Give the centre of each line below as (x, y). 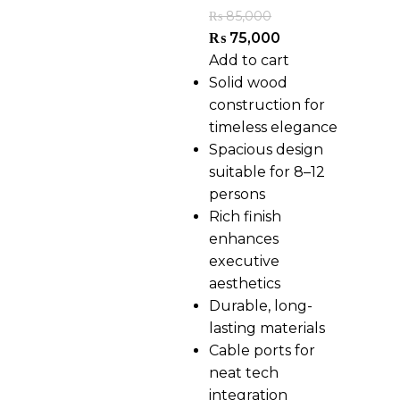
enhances (244, 238)
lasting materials (267, 328)
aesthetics (245, 283)
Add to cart (249, 60)
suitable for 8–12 (267, 171)
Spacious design (266, 149)
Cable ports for (262, 350)
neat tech (244, 372)
